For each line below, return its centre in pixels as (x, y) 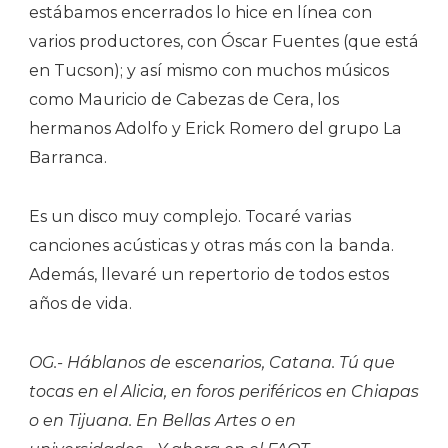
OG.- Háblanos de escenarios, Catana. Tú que (212, 362)
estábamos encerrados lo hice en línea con (200, 12)
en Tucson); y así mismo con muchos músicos (209, 70)
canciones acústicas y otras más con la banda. (211, 245)
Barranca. (68, 157)
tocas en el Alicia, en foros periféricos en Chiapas (224, 391)
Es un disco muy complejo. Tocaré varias (190, 216)
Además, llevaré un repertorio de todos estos (209, 274)
